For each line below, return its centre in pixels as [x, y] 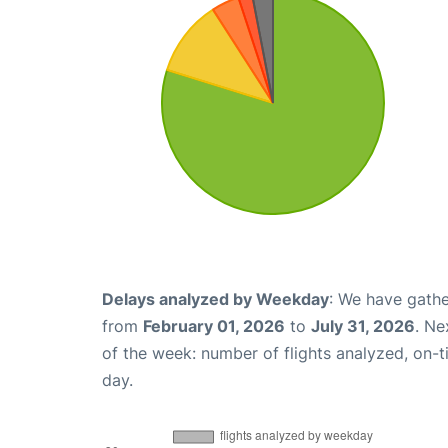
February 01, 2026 [214, 326]
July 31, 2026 [363, 326]
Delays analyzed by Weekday [215, 299]
